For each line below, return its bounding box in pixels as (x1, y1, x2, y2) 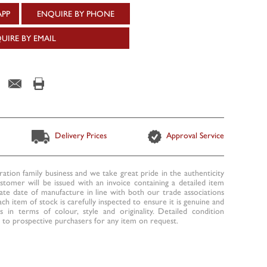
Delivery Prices (52, 131, 107, 141)
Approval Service (164, 131, 224, 141)
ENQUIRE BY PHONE (37, 8, 114, 18)
